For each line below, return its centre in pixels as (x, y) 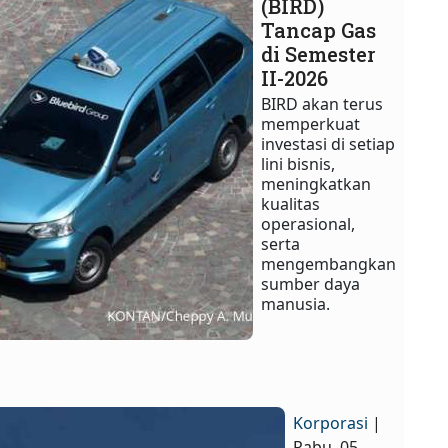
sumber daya (311, 283)
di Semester (318, 53)
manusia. (296, 303)
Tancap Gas (319, 29)
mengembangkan (329, 263)
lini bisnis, (298, 163)
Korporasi (333, 422)
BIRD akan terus (322, 103)
